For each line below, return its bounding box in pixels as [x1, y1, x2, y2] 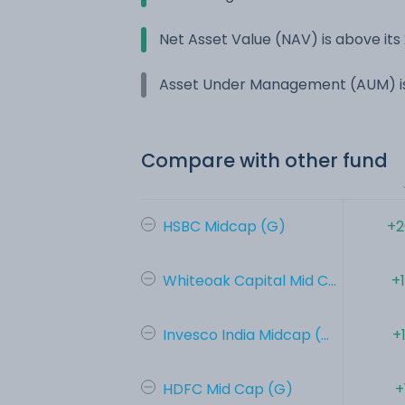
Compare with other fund [141, 146, 388, 174]
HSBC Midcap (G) [163, 215, 286, 237]
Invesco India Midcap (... [163, 324, 329, 345]
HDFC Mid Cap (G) [163, 378, 293, 400]
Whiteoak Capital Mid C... [163, 269, 336, 291]
